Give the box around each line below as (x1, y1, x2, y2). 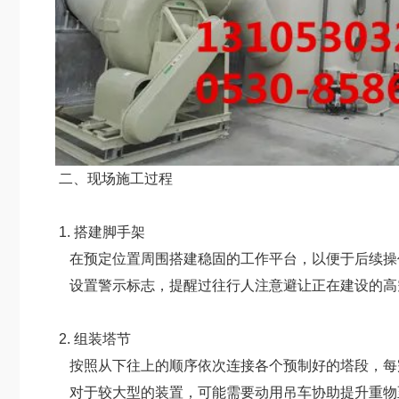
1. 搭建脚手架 (55, 224, 145, 240)
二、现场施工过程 (55, 171, 173, 186)
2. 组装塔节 (55, 331, 131, 346)
